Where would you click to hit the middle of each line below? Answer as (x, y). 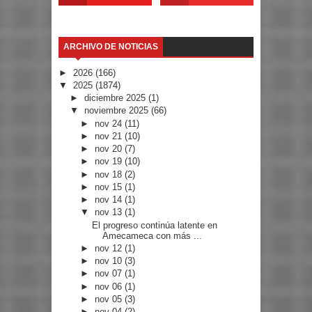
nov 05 (110, 299)
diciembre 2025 (116, 98)
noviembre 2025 (117, 111)
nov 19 (110, 162)
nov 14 (110, 200)
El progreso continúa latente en (155, 225)
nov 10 (110, 261)
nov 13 (110, 212)
